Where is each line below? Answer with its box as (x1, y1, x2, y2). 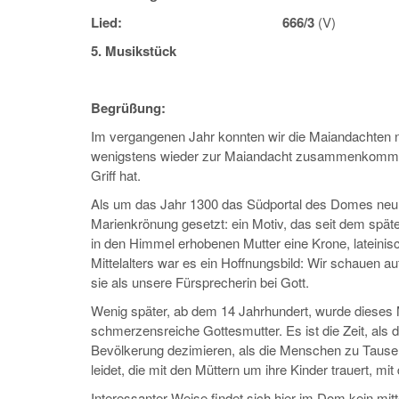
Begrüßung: (91, 98, 166, 118)
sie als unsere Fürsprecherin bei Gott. (91, 273, 309, 292)
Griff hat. (91, 166, 141, 185)
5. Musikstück (91, 41, 176, 61)
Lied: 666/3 (91, 12, 318, 33)
